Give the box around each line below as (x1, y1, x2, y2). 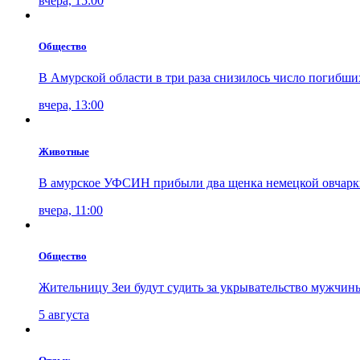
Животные (39, 145, 89, 157)
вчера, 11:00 (39, 202, 103, 217)
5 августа (39, 308, 89, 322)
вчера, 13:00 (39, 98, 104, 112)
